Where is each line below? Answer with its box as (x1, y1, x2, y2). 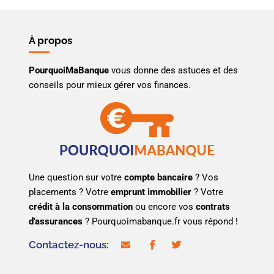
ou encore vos (133, 201, 196, 212)
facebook (154, 239, 192, 250)
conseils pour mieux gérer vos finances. (29, 79, 191, 91)
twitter (180, 239, 208, 250)
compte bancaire (124, 171, 193, 183)
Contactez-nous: (29, 238, 112, 251)
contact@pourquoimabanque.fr (130, 239, 256, 250)
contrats (196, 201, 231, 212)
